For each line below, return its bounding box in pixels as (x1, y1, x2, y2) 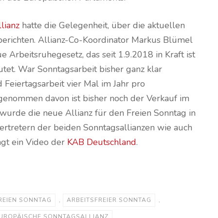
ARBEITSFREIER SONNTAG (66, 196, 151, 204)
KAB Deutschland (67, 136, 136, 148)
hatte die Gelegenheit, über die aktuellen (19, 19, 185, 31)
